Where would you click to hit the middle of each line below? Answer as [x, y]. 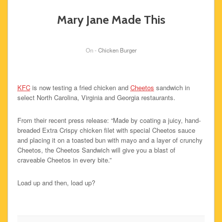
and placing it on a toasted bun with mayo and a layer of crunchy [110, 140]
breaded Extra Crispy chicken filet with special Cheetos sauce [106, 130]
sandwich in [172, 87]
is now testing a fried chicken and [80, 87]
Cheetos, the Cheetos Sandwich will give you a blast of [96, 150]
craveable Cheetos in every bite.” [64, 160]
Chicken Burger [117, 50]
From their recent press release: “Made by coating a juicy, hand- [109, 120]
